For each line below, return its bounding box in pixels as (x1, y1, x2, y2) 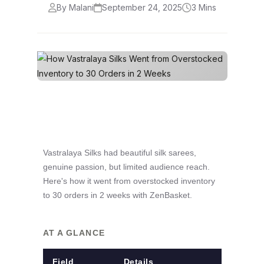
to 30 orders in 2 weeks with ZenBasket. (42, 190, 192, 200)
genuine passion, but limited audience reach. (42, 162, 210, 171)
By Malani (56, 2, 94, 12)
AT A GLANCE (42, 228, 105, 237)
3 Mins (191, 2, 216, 12)
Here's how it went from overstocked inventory (42, 176, 215, 186)
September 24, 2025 (101, 2, 182, 12)
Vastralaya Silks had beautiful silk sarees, (42, 148, 196, 157)
